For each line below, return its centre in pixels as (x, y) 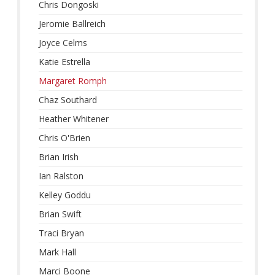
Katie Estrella (65, 62)
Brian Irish (59, 157)
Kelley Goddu (65, 195)
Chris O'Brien (65, 138)
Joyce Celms (63, 43)
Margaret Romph (73, 81)
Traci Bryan (62, 233)
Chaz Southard (68, 100)
